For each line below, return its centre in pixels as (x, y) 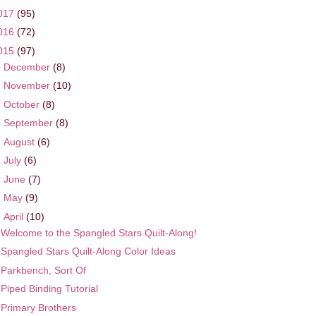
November (28, 86)
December (28, 67)
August (20, 141)
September (29, 123)
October (23, 104)
